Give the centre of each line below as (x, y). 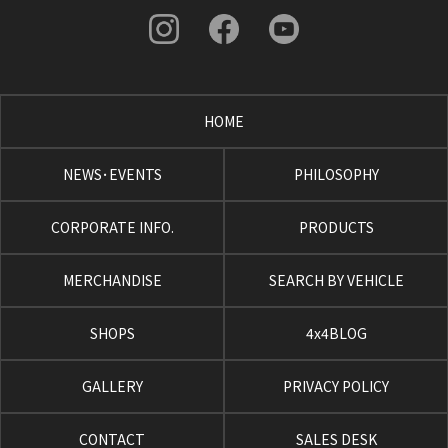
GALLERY (112, 385)
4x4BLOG (336, 332)
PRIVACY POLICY (336, 385)
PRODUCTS (336, 226)
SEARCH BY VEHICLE (336, 279)
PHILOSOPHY (336, 173)
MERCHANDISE (112, 279)
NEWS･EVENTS (112, 173)
